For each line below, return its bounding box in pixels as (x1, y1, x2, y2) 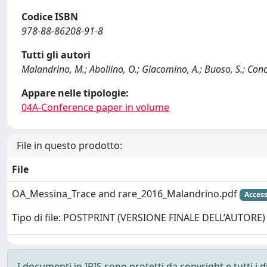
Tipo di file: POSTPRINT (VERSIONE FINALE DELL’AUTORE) (12, 211, 265, 225)
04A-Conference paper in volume (21, 101, 169, 114)
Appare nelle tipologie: (21, 86, 129, 100)
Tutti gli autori (21, 48, 91, 61)
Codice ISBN (21, 10, 78, 23)
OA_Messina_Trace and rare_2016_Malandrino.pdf (12, 187, 240, 200)
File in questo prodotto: (17, 139, 122, 152)
